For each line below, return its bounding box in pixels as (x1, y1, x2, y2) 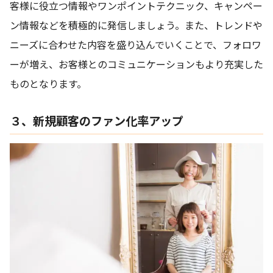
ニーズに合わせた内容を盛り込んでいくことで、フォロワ (10, 37, 261, 52)
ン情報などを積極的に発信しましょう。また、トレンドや (10, 18, 263, 33)
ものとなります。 (10, 76, 87, 91)
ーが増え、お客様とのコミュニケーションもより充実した (10, 57, 263, 72)
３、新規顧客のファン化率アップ (10, 112, 183, 130)
